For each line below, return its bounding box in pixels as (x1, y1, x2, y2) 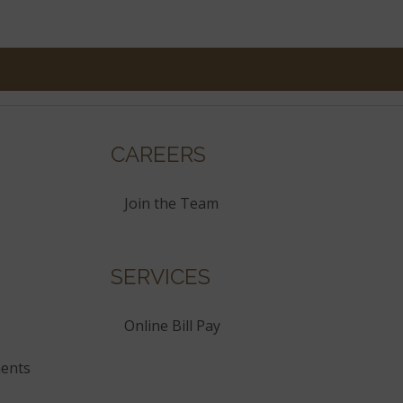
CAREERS (111, 141, 206, 168)
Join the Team (124, 193, 219, 214)
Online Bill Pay (124, 316, 220, 336)
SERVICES (111, 264, 210, 291)
